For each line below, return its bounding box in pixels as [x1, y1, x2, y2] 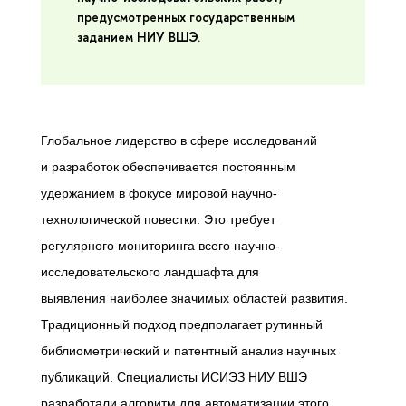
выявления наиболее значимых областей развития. [41, 290, 348, 305]
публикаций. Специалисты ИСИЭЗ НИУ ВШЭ [41, 369, 307, 384]
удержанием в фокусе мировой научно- [41, 185, 277, 200]
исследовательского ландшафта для [41, 264, 259, 279]
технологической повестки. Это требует [41, 211, 275, 227]
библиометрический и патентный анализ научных [41, 343, 336, 358]
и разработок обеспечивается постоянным [41, 159, 295, 174]
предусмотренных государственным [77, 8, 295, 26]
